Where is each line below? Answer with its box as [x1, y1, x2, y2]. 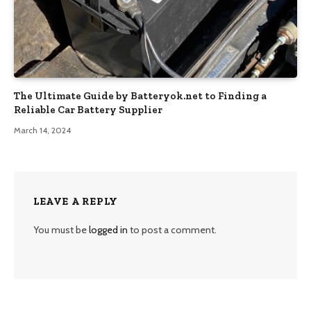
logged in [89, 224, 128, 237]
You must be [33, 224, 89, 237]
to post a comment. [128, 224, 217, 237]
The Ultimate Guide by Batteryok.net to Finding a [14, 90, 267, 103]
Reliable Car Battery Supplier [14, 103, 162, 117]
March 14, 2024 [14, 125, 71, 136]
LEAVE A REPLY [33, 195, 118, 208]
